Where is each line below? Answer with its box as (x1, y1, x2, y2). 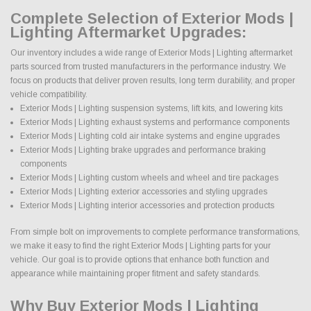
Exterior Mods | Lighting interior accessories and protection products (19, 200, 274, 210)
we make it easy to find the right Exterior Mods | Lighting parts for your (10, 240, 271, 251)
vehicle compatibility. (10, 89, 87, 99)
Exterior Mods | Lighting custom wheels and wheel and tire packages (19, 172, 278, 183)
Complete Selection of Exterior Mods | (10, 9, 294, 27)
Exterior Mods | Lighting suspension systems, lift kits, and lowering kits (19, 103, 283, 113)
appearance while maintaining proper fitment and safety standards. (10, 268, 260, 278)
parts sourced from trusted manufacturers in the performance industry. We (10, 61, 286, 72)
